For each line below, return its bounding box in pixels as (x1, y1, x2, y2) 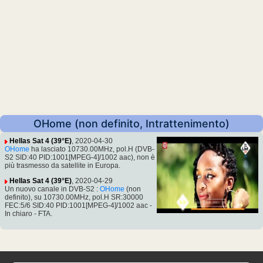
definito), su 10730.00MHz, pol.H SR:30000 (5, 193, 143, 202)
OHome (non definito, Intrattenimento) (33, 117, 230, 130)
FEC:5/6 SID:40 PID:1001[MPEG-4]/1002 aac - (5, 201, 152, 210)
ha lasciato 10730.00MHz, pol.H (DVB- (29, 145, 154, 154)
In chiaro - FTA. (5, 210, 52, 218)
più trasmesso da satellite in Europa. (5, 161, 120, 170)
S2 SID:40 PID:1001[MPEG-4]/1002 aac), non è (5, 153, 155, 162)
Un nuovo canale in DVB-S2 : (5, 185, 100, 194)
